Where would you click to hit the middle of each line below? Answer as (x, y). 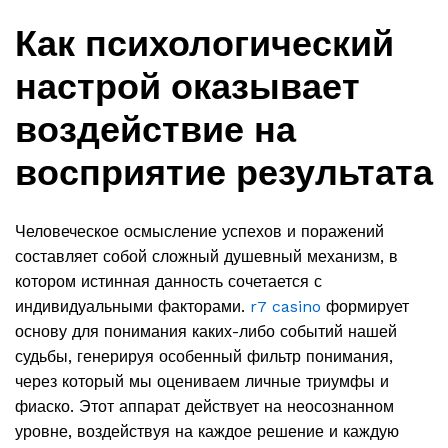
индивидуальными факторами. (132, 307)
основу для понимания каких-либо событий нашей (206, 332)
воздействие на (155, 130)
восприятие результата (224, 173)
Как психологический (204, 44)
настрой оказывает (187, 87)
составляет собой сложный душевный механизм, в (206, 257)
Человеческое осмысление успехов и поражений (199, 232)
